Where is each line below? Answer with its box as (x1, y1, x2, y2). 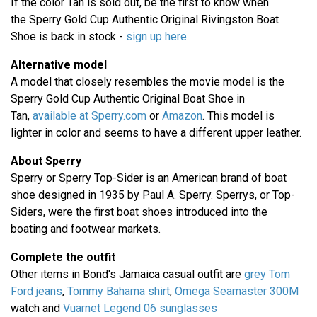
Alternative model (11, 57, 107, 71)
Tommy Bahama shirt (67, 284, 170, 298)
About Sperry (11, 154, 81, 168)
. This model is (202, 108, 275, 122)
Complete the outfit (11, 250, 115, 264)
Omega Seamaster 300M (175, 284, 299, 298)
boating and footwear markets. (11, 221, 161, 236)
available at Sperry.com (33, 108, 146, 122)
